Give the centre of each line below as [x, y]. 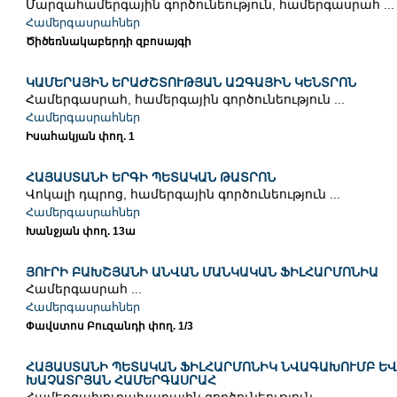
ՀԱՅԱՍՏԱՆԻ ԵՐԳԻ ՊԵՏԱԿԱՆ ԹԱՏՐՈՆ [150, 178]
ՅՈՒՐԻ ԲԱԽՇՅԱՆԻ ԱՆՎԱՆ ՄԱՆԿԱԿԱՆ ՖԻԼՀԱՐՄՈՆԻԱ [202, 272]
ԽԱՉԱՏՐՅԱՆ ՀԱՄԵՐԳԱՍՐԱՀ [121, 381]
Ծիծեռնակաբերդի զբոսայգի [108, 42]
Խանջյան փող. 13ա [80, 232]
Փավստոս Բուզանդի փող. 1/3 [109, 327]
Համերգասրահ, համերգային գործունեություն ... [185, 100]
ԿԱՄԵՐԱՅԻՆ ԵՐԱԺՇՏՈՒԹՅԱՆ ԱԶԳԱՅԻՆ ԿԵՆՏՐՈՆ [191, 83]
